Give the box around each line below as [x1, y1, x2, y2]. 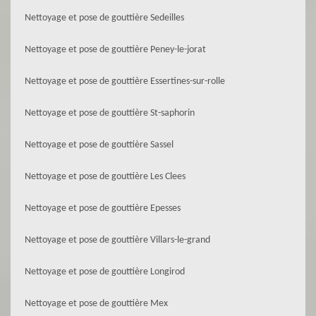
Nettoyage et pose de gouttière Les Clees [25, 171, 186, 182]
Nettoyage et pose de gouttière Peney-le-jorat [25, 44, 206, 55]
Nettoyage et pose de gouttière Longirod [25, 267, 185, 277]
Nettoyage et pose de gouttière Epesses [25, 203, 181, 214]
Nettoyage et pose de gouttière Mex [25, 298, 168, 309]
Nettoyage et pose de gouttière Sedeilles [25, 13, 184, 23]
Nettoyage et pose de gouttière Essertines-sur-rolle [25, 76, 225, 87]
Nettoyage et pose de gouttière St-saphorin [25, 108, 195, 119]
